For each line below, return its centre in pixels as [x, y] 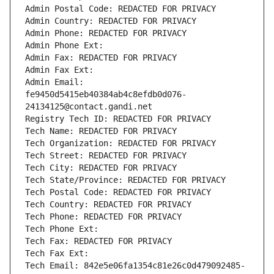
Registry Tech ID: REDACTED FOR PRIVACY [118, 119]
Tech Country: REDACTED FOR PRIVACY [108, 205]
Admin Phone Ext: [64, 46]
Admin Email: [54, 82]
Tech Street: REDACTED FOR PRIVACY [106, 156]
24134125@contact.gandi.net [89, 107]
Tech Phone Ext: [62, 229]
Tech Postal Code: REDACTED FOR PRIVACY [118, 192]
